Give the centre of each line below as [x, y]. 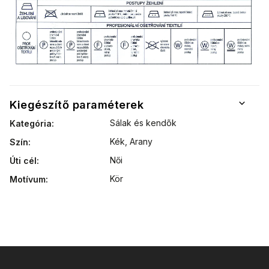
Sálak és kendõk [143, 122]
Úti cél [23, 160]
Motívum [28, 179]
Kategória [31, 123]
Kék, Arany [131, 141]
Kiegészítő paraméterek [77, 104]
